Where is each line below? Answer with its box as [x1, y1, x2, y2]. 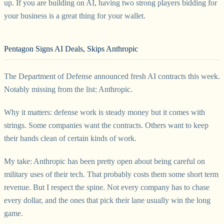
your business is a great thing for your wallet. [4, 11, 145, 20]
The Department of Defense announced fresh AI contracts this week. [4, 71, 220, 80]
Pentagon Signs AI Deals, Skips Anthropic [4, 44, 138, 53]
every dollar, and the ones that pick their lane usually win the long [4, 195, 210, 204]
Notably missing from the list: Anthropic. [4, 84, 132, 93]
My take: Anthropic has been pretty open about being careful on [4, 156, 205, 165]
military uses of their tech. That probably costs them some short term [4, 169, 218, 178]
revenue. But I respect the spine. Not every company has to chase [4, 182, 209, 191]
